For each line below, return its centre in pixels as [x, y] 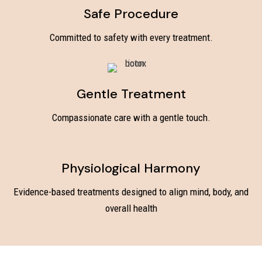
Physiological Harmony [131, 168]
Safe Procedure [131, 14]
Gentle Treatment [131, 94]
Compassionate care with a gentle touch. [131, 118]
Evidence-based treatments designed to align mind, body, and [131, 192]
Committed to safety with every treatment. [131, 38]
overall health [131, 208]
